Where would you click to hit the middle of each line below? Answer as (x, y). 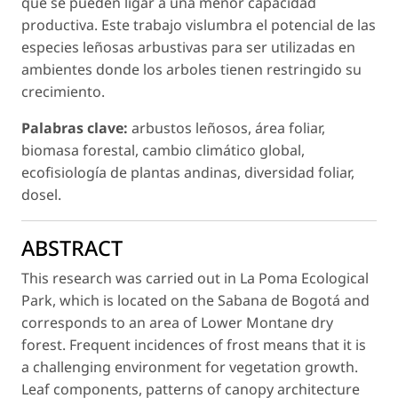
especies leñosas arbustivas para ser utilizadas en (188, 48)
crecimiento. (63, 92)
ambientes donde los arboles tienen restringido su (191, 70)
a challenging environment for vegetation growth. (190, 367)
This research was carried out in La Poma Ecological (195, 279)
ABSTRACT (72, 248)
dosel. (41, 195)
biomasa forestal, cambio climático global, (163, 151)
